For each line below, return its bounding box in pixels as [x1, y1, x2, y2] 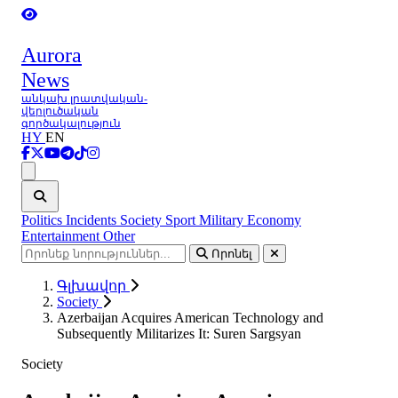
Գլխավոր [57, 278, 130, 293]
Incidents [66, 212, 120, 227]
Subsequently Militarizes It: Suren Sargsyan [57, 326, 301, 341]
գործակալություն [21, 117, 121, 130]
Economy [247, 212, 301, 227]
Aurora [21, 44, 82, 67]
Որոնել [211, 247, 252, 260]
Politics [21, 212, 66, 227]
